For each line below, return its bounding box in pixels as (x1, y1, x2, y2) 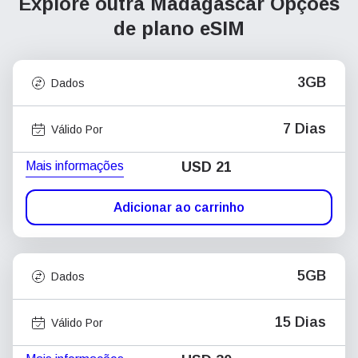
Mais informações (26, 158, 124, 173)
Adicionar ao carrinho (113, 200, 245, 214)
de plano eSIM (113, 18, 245, 39)
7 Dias (283, 121, 326, 137)
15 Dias (275, 314, 326, 330)
